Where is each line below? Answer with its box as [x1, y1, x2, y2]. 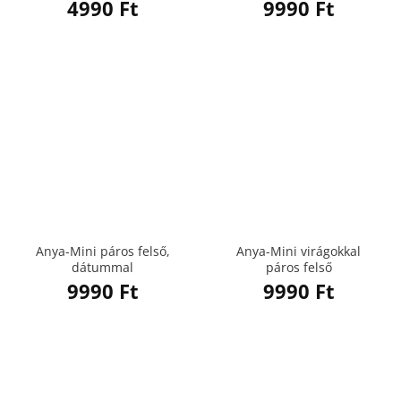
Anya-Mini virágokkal [236, 242, 361, 260]
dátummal [72, 258, 133, 276]
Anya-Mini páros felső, [35, 242, 170, 260]
